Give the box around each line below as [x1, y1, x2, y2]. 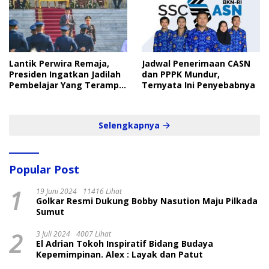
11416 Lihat [83, 186, 122, 197]
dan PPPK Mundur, [142, 68, 220, 80]
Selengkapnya [98, 119, 162, 131]
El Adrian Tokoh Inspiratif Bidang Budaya [36, 238, 213, 250]
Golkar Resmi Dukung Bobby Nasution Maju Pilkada [36, 195, 258, 207]
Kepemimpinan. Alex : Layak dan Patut [36, 249, 203, 261]
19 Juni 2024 [36, 186, 77, 197]
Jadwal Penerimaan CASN [142, 58, 250, 70]
